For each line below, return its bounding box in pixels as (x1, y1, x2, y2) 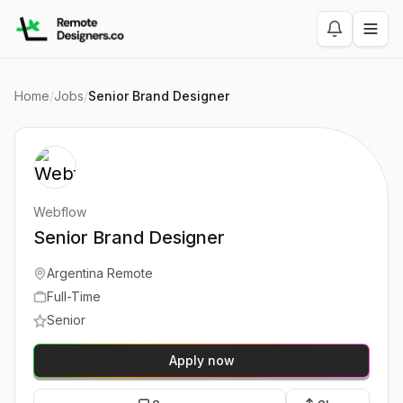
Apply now (168, 353, 235, 368)
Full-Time (47, 289, 101, 304)
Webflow (33, 204, 86, 219)
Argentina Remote (47, 265, 153, 281)
